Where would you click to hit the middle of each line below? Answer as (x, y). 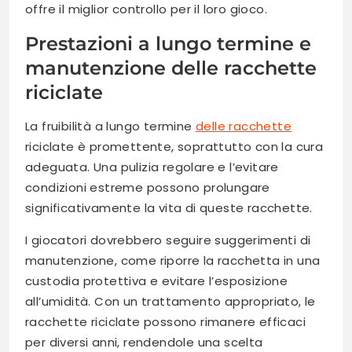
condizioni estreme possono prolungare (148, 187)
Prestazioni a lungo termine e (168, 43)
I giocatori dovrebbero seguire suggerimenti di (168, 240)
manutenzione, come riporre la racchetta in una (173, 260)
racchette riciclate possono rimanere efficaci (165, 321)
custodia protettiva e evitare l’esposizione (157, 280)
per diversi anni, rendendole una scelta (144, 342)
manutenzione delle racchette (171, 68)
